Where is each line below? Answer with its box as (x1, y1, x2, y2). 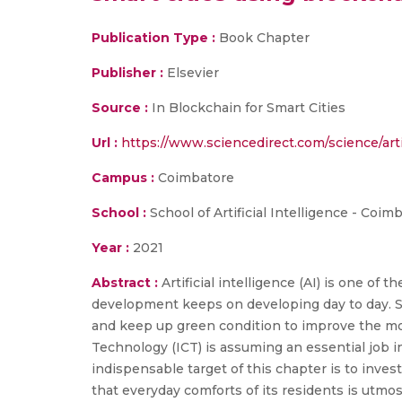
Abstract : (92, 275, 162, 291)
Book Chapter (215, 30, 310, 46)
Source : (92, 100, 148, 116)
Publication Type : (92, 30, 215, 46)
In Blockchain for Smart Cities (148, 100, 345, 116)
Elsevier (167, 65, 219, 81)
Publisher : (92, 65, 167, 81)
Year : (92, 240, 129, 256)
